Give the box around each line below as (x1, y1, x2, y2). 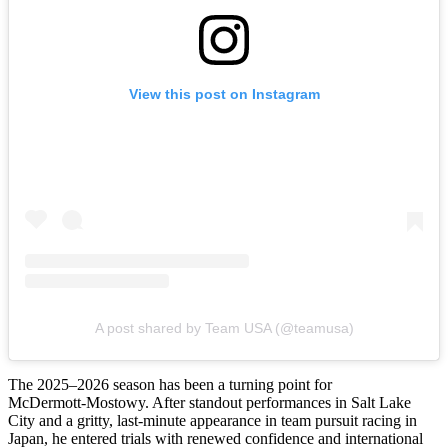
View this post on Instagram (128, 86, 320, 103)
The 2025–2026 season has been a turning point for (8, 376, 332, 394)
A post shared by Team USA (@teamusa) (94, 320, 354, 337)
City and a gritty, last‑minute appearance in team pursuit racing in (8, 412, 417, 430)
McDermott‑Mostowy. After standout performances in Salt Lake (8, 394, 411, 412)
